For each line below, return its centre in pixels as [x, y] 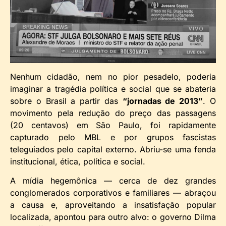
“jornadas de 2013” [163, 101]
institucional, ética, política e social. [78, 161]
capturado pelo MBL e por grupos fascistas [113, 137]
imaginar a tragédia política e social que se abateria [113, 89]
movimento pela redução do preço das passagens [113, 113]
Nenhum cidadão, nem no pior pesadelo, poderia [113, 76]
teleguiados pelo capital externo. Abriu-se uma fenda [113, 149]
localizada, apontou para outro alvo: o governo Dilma [113, 217]
